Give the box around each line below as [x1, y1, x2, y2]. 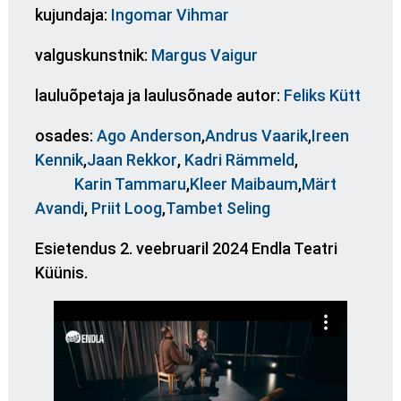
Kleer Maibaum [189, 174, 298, 193]
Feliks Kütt [283, 85, 361, 105]
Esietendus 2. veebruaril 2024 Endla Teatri [34, 238, 337, 258]
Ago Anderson [96, 125, 201, 145]
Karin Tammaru [73, 174, 186, 193]
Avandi [34, 198, 84, 218]
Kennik [34, 149, 83, 169]
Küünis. [34, 262, 88, 282]
